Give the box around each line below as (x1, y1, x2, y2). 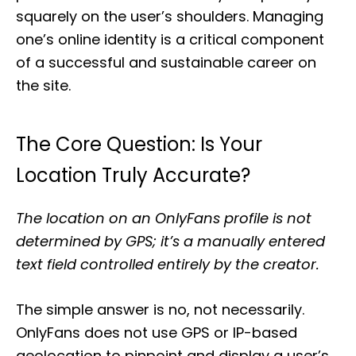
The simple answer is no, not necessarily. (16, 300, 304, 319)
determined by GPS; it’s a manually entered (16, 231, 325, 251)
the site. (16, 75, 71, 95)
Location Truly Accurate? (16, 162, 250, 188)
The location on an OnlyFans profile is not (16, 208, 311, 228)
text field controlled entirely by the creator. (16, 254, 319, 274)
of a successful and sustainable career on (16, 52, 316, 72)
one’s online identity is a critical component (16, 29, 324, 49)
